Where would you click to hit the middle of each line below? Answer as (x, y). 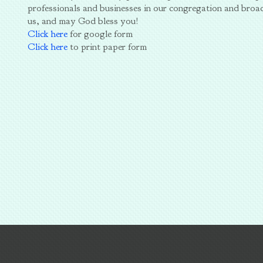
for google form (100, 33)
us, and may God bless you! (83, 21)
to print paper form (107, 46)
